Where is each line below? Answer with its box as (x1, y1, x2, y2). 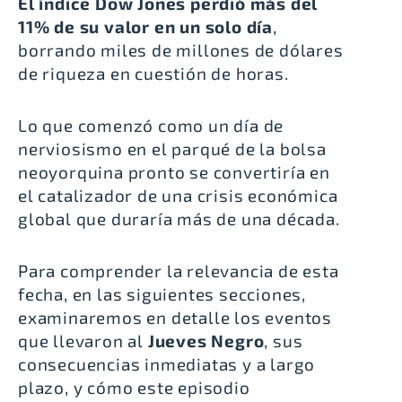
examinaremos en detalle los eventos (18, 307, 332, 328)
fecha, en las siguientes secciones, (18, 284, 306, 305)
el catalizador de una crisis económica (18, 185, 338, 206)
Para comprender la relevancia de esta (18, 260, 339, 282)
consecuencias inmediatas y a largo (18, 354, 316, 375)
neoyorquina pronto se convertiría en (18, 162, 330, 183)
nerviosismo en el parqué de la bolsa (18, 138, 327, 160)
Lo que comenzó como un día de (18, 115, 284, 136)
